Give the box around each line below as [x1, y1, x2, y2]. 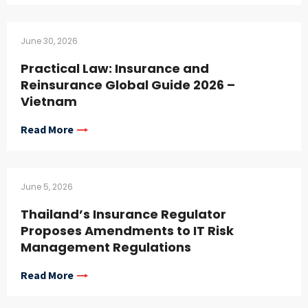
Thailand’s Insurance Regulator [21, 206, 226, 223]
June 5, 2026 [21, 181, 73, 193]
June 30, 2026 [21, 35, 78, 47]
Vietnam [21, 93, 77, 111]
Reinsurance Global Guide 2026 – [21, 76, 235, 94]
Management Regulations [21, 239, 191, 256]
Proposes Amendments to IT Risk [21, 222, 234, 240]
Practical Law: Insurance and [21, 60, 209, 78]
